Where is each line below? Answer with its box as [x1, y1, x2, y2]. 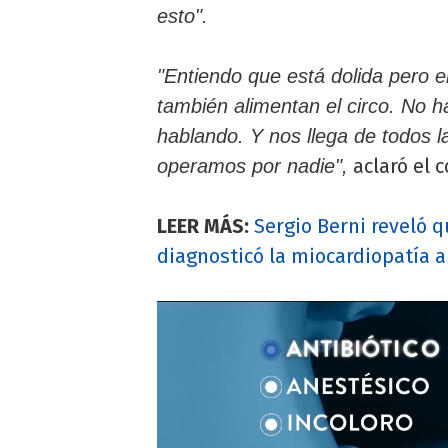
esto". [157, 5, 208, 28]
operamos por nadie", [157, 155, 348, 178]
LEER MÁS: [157, 214, 249, 239]
